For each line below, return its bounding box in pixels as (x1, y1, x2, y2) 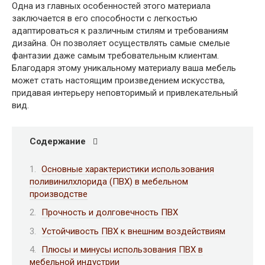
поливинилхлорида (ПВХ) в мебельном (30, 176, 188, 187)
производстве (30, 188, 88, 199)
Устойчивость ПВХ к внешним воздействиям (41, 225, 225, 237)
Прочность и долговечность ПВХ (41, 207, 178, 218)
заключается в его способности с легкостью (12, 13, 198, 24)
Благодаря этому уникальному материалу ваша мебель (12, 63, 236, 73)
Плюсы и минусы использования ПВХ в (41, 244, 203, 255)
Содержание (30, 136, 86, 147)
